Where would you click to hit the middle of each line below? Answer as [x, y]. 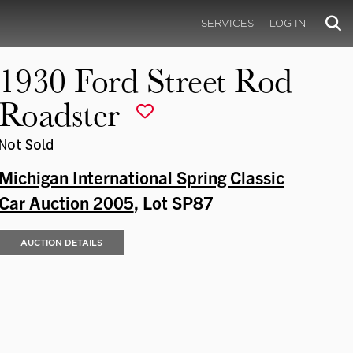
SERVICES [227, 23]
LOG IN [288, 23]
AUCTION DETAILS [61, 242]
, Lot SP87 [173, 202]
